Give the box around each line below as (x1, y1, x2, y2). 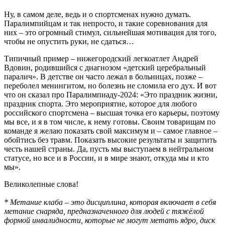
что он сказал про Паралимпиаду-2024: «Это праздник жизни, (4, 90, 217, 99)
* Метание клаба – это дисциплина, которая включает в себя (4, 198, 216, 207)
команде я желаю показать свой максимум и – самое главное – (4, 127, 217, 136)
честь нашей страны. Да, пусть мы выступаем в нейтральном (4, 145, 213, 154)
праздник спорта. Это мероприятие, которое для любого (4, 99, 197, 108)
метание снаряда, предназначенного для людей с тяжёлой (4, 207, 204, 216)
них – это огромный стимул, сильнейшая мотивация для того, (4, 28, 216, 37)
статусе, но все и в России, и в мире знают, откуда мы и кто (4, 154, 209, 163)
